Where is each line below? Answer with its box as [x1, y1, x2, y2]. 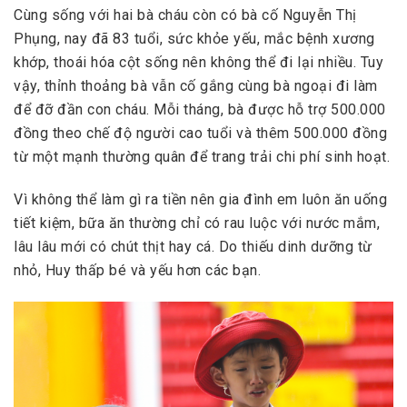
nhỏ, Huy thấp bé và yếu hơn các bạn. [14, 261, 261, 279]
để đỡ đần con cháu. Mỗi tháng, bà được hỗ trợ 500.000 [14, 101, 386, 119]
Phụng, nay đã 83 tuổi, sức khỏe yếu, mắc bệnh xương [14, 30, 375, 48]
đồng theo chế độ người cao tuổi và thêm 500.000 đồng [14, 124, 387, 143]
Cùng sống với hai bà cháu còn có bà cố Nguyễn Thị [14, 6, 357, 25]
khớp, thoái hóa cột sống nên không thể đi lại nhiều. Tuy [14, 54, 383, 72]
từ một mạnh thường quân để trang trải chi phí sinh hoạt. [14, 148, 390, 166]
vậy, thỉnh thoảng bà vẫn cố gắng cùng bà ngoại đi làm [14, 77, 378, 95]
